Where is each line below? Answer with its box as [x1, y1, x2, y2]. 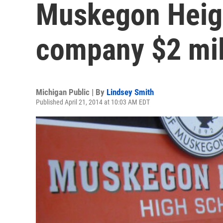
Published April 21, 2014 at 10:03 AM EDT [36, 98, 150, 106]
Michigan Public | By [36, 87, 107, 97]
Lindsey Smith [107, 87, 154, 97]
